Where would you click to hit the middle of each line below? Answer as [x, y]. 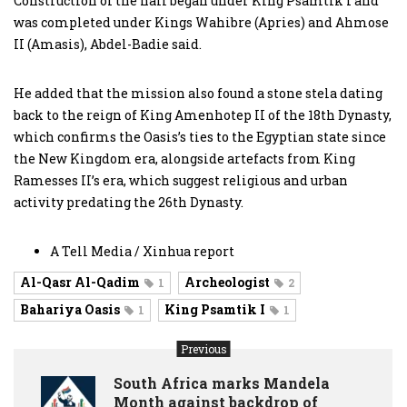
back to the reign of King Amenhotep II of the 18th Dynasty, [203, 114]
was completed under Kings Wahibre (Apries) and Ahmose [201, 22]
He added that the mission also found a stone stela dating [198, 93]
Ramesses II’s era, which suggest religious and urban [181, 180]
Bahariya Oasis [70, 309]
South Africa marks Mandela [222, 382]
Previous [203, 348]
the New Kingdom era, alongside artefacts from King [184, 158]
